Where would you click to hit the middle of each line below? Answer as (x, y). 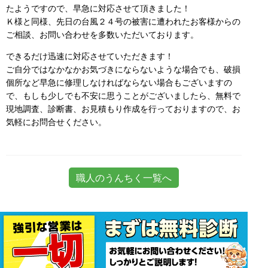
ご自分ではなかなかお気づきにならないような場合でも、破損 (123, 69)
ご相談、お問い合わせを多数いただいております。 (102, 34)
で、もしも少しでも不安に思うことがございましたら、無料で (123, 95)
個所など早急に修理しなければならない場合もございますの (119, 82)
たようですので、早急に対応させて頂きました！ (98, 8)
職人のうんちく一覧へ (124, 178)
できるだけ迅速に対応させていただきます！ (90, 56)
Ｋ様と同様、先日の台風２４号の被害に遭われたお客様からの (123, 21)
